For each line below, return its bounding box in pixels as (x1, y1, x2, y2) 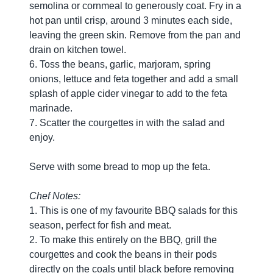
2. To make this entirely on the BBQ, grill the (29, 235, 217, 245)
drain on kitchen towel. (29, 44, 126, 55)
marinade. (29, 103, 75, 113)
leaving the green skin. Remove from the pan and (29, 30, 241, 40)
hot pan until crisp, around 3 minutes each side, (29, 15, 232, 26)
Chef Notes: (29, 191, 80, 201)
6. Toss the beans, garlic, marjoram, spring (29, 59, 211, 69)
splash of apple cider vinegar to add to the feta (29, 88, 227, 99)
